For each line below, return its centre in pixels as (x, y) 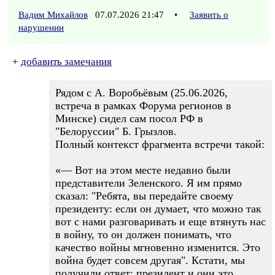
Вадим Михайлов (53, 15)
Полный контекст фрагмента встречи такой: (160, 144)
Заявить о (209, 15)
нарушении (41, 28)
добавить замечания (66, 62)
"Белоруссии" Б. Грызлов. (116, 131)
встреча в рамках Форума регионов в (143, 106)
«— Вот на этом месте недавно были (143, 170)
